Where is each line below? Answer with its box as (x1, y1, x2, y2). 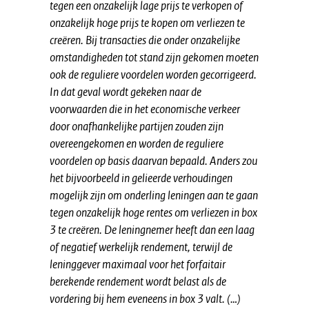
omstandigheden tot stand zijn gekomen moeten (50, 50, 259, 65)
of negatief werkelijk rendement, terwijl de (50, 239, 232, 255)
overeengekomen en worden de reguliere (50, 136, 223, 151)
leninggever (50, 257, 100, 272)
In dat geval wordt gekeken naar (50, 84, 189, 99)
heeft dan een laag (175, 222, 255, 237)
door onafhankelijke (50, 119, 137, 134)
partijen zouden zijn (139, 119, 223, 134)
